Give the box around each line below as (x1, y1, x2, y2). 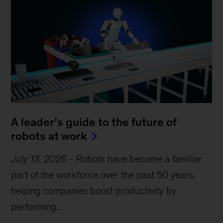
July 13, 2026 (11, 153, 67, 165)
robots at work (11, 129, 88, 143)
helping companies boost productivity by (11, 185, 177, 197)
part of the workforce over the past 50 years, (11, 169, 196, 181)
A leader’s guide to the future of (11, 115, 177, 129)
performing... (11, 201, 63, 213)
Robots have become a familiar (76, 153, 203, 165)
